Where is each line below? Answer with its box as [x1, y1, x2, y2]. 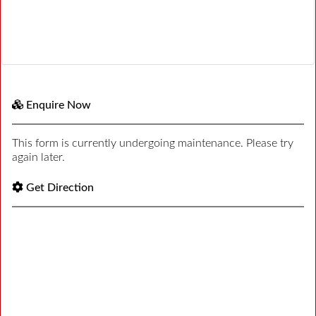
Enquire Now [26, 99, 91, 111]
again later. [12, 151, 65, 163]
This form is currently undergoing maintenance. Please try [12, 137, 293, 149]
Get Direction [26, 181, 94, 193]
